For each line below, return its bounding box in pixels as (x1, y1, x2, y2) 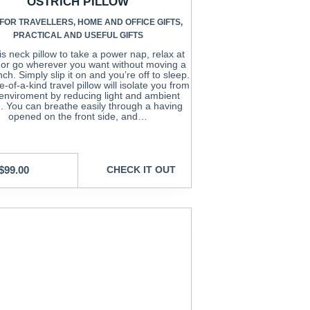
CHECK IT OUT (107, 164, 176, 176)
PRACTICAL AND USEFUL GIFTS (12, 30, 143, 40)
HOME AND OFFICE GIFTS (77, 17, 181, 27)
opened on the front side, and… (8, 110, 148, 122)
